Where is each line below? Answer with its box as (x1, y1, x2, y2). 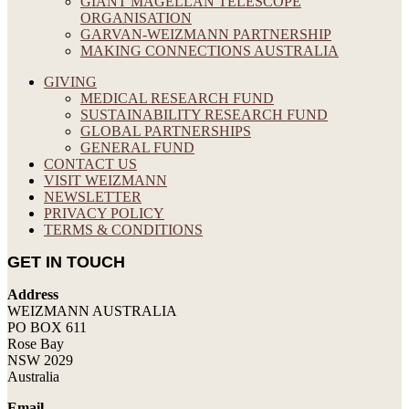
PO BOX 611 (7, 319, 87, 335)
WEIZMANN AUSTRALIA (7, 302, 177, 319)
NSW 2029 (7, 351, 73, 368)
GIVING (44, 73, 97, 89)
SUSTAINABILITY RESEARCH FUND (80, 106, 328, 122)
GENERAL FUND (80, 139, 194, 155)
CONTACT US (44, 155, 137, 172)
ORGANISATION (80, 9, 192, 26)
